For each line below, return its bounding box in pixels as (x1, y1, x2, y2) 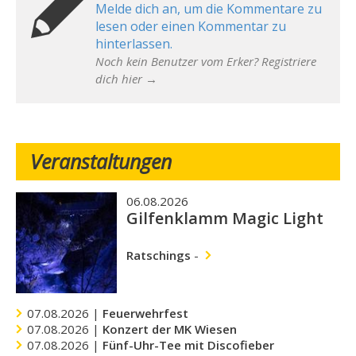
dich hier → (95, 71, 157, 87)
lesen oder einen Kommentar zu (95, 17, 286, 35)
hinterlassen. (95, 35, 172, 52)
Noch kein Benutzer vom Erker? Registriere (95, 53, 316, 69)
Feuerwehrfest (103, 304, 189, 321)
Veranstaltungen (30, 148, 172, 175)
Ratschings (126, 247, 191, 263)
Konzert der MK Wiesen (103, 320, 238, 337)
